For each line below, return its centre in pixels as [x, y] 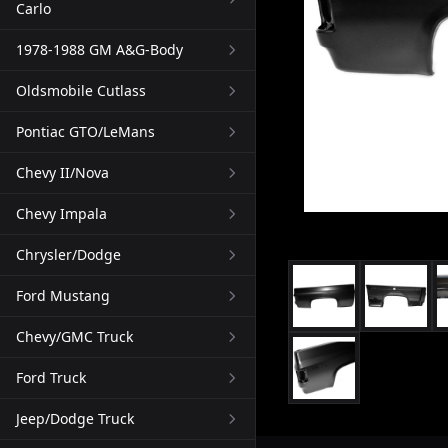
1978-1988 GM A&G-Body [99, 49]
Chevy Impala [61, 213]
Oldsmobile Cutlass [81, 90]
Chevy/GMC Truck [74, 336]
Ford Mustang [63, 295]
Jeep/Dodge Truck [75, 418]
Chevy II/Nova [62, 172]
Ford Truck [51, 377]
